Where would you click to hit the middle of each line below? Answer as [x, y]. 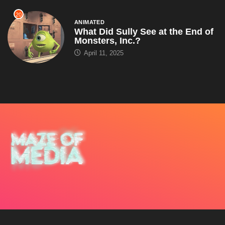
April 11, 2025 [102, 53]
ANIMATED [89, 22]
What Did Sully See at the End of [144, 31]
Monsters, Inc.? [107, 40]
